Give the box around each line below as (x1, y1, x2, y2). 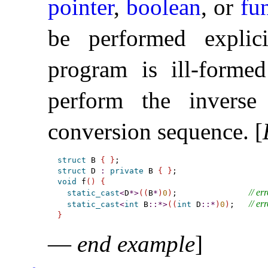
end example (77, 231, 195, 257)
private (109, 166, 144, 176)
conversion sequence (48, 118, 243, 145)
